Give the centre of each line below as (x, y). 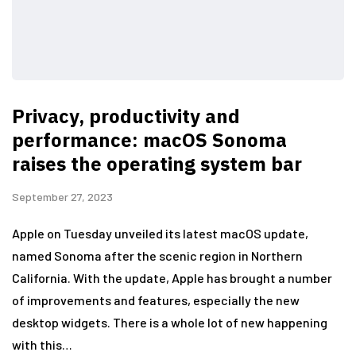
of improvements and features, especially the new (156, 300)
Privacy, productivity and (126, 116)
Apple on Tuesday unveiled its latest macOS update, (160, 234)
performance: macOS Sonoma (149, 140)
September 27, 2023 (62, 197)
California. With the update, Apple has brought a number (172, 278)
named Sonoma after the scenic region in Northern (157, 256)
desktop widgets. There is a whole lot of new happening (170, 323)
